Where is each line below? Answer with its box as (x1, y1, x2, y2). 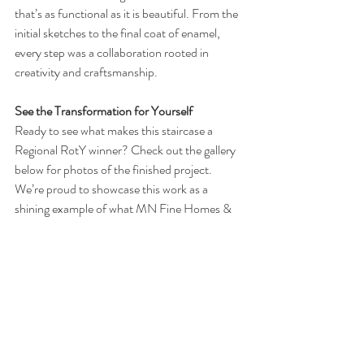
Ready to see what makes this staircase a (15, 121, 215, 141)
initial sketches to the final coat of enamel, (15, 24, 223, 43)
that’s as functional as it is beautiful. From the (15, 4, 240, 24)
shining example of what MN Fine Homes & (15, 199, 234, 219)
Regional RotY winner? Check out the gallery (15, 141, 238, 160)
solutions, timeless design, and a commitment (15, 238, 240, 258)
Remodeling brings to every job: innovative (15, 219, 226, 238)
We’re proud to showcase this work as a (15, 180, 210, 199)
